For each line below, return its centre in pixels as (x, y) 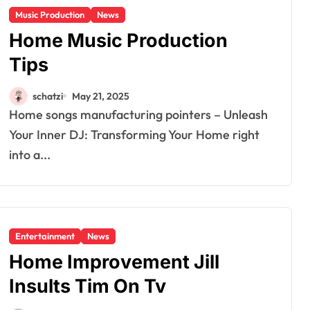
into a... (30, 155)
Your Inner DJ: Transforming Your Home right (134, 135)
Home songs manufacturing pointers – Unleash (13, 115)
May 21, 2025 (101, 96)
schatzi (48, 96)
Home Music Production (118, 40)
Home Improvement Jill (114, 262)
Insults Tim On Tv (88, 286)
